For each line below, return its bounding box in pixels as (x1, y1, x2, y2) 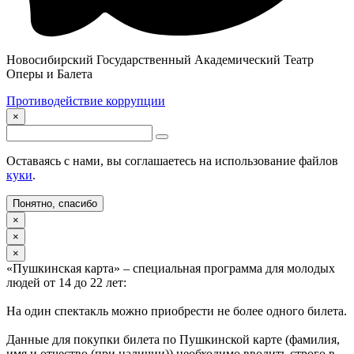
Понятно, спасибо (13, 198, 97, 210)
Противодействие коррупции (6, 94, 165, 108)
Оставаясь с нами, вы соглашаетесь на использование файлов (6, 154, 338, 168)
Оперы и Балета (6, 67, 92, 81)
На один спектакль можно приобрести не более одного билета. (6, 304, 347, 318)
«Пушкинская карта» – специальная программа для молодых (6, 262, 335, 276)
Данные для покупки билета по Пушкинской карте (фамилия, (6, 333, 340, 347)
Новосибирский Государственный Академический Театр (6, 53, 314, 67)
